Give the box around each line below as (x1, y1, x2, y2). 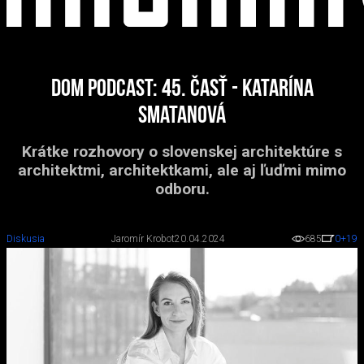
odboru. (154, 180, 210, 198)
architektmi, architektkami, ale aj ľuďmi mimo (18, 161, 346, 180)
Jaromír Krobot (111, 233, 175, 245)
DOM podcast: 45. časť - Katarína (50, 77, 314, 102)
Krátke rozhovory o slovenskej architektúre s (22, 142, 342, 161)
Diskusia (6, 233, 45, 245)
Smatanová (138, 104, 226, 129)
